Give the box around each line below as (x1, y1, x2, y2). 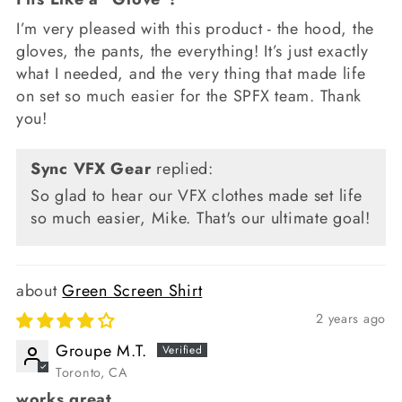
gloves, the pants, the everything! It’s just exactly (16, 39, 369, 64)
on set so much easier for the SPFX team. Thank (16, 84, 363, 109)
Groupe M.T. (56, 339, 147, 363)
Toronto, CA (56, 363, 128, 382)
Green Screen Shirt (62, 279, 203, 303)
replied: (151, 157, 214, 181)
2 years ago (316, 310, 386, 328)
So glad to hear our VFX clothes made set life (31, 184, 363, 208)
